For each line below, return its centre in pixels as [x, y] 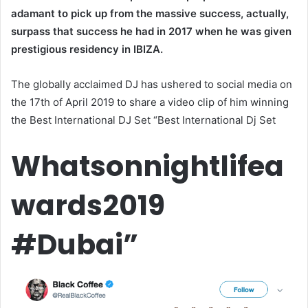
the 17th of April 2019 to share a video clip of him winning [150, 102]
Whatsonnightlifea [147, 166]
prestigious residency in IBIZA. [87, 49]
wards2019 [88, 205]
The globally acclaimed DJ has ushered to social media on [152, 84]
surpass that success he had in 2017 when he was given [151, 31]
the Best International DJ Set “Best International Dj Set [143, 120]
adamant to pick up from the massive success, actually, [150, 13]
